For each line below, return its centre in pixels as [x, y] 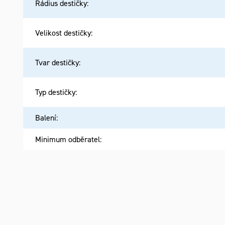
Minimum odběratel [68, 139]
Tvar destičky [57, 62]
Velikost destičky [63, 32]
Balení [46, 117]
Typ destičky [55, 92]
